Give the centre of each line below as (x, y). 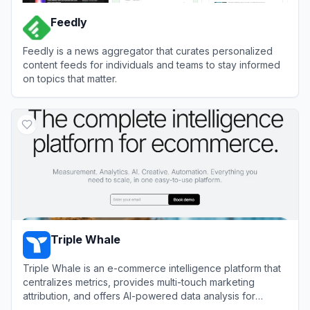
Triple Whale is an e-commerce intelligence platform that (152, 268)
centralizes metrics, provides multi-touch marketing (139, 282)
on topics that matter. (70, 78)
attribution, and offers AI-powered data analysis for (139, 295)
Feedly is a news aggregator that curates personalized (148, 51)
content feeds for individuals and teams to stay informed (152, 64)
